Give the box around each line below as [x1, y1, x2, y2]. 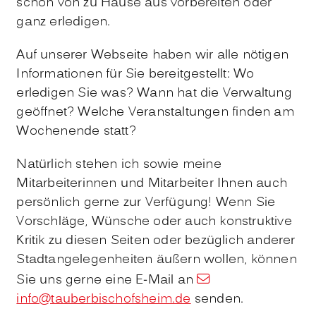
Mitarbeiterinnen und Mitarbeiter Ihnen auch [16, 174, 287, 193]
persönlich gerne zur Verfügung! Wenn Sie [16, 193, 276, 212]
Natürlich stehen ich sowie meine [16, 155, 221, 174]
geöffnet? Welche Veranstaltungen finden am [16, 103, 294, 122]
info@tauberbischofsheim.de [16, 290, 191, 309]
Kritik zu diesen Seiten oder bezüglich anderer [16, 231, 296, 250]
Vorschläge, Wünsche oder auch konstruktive [16, 212, 292, 231]
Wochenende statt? [16, 122, 136, 141]
